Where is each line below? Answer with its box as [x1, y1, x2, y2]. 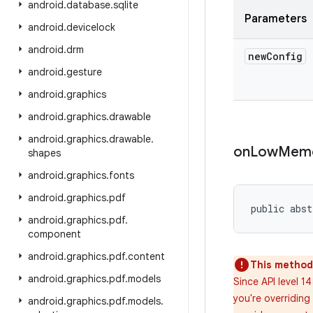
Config [266, 50, 303, 63]
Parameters [245, 12, 307, 26]
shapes [28, 147, 61, 159]
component [28, 228, 81, 240]
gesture [66, 66, 102, 78]
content [128, 250, 165, 263]
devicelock [66, 21, 115, 34]
